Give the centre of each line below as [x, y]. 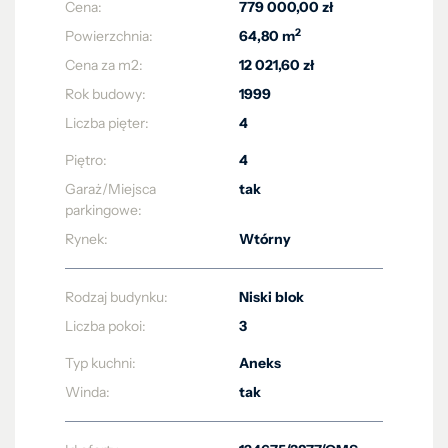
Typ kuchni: [100, 363]
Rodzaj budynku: [116, 297]
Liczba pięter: [107, 123]
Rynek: [86, 239]
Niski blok [271, 297]
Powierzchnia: [109, 36]
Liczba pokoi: [105, 326]
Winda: [87, 392]
